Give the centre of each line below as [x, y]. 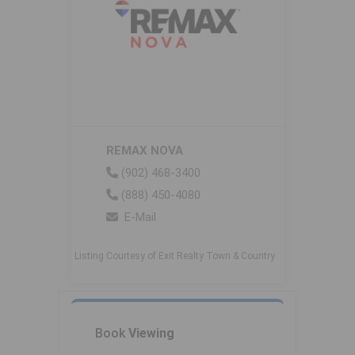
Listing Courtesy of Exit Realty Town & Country [175, 256]
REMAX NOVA [145, 151]
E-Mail [140, 218]
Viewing [151, 334]
